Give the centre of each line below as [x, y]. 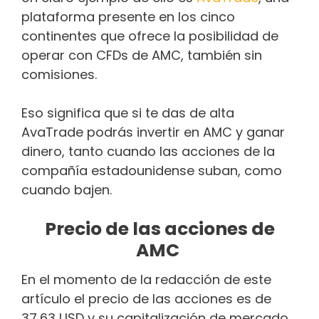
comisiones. [59, 75]
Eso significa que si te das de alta [128, 113]
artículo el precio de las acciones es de [146, 299]
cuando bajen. [67, 190]
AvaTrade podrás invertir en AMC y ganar [153, 132]
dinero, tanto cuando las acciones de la [148, 152]
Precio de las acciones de [159, 229]
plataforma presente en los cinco [128, 17]
